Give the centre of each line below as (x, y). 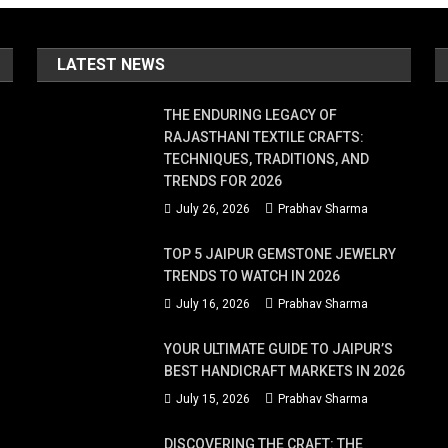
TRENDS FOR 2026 (223, 181)
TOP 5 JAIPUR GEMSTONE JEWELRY (280, 254)
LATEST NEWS (111, 64)
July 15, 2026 (213, 399)
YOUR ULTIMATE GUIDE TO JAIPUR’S (279, 349)
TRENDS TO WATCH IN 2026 (252, 276)
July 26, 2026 (213, 209)
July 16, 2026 (213, 304)
